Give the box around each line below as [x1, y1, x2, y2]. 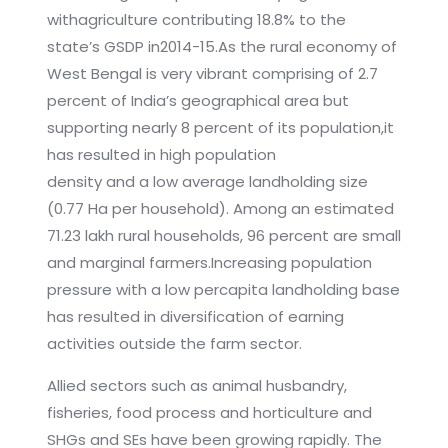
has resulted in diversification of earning [46, 306, 344, 328]
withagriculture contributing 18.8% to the [46, 9, 346, 31]
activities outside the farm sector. [46, 333, 302, 355]
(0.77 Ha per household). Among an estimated [46, 198, 394, 220]
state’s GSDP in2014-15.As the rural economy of [46, 36, 397, 58]
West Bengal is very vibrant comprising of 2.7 [46, 63, 378, 85]
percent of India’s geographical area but [46, 90, 349, 112]
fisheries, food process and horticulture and [46, 402, 372, 424]
